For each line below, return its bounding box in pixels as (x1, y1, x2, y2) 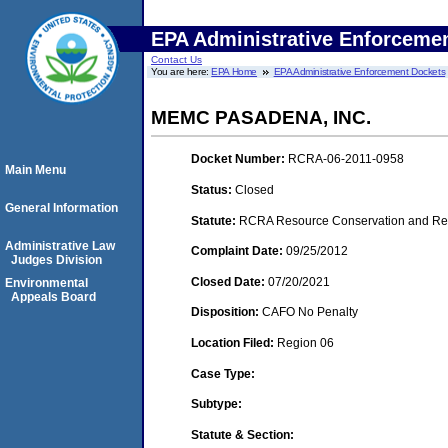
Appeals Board (11, 290, 96, 304)
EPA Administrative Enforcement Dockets (273, 66, 446, 77)
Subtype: (191, 397, 242, 412)
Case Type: (191, 366, 255, 381)
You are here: (151, 66, 212, 77)
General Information (5, 201, 118, 215)
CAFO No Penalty (262, 305, 358, 320)
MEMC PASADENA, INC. (151, 107, 371, 128)
